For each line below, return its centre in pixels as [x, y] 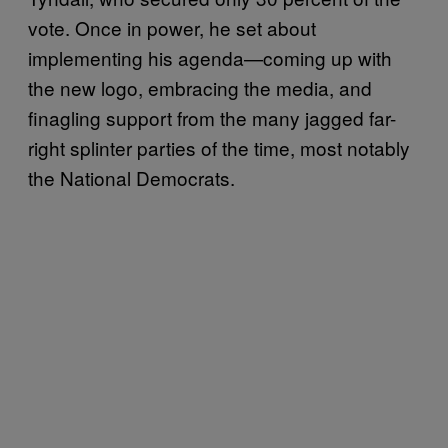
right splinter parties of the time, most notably [219, 147]
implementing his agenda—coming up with [210, 57]
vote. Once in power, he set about [172, 27]
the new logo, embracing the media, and [200, 87]
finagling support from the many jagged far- [212, 117]
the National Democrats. [131, 177]
